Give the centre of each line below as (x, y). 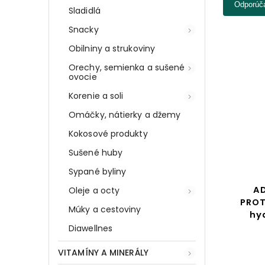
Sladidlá (85, 10)
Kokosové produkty (108, 133)
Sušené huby (96, 152)
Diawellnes (91, 228)
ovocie (83, 77)
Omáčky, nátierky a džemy (125, 114)
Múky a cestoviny (105, 209)
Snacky (84, 29)
